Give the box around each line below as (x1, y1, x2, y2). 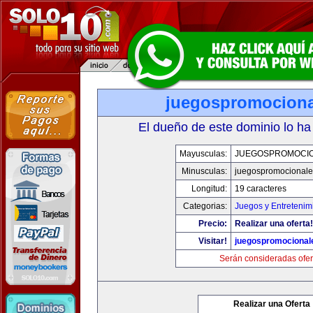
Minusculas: (181, 166, 227, 176)
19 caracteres (234, 184, 286, 194)
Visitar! (198, 236, 227, 246)
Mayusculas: (179, 149, 227, 159)
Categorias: (182, 201, 227, 211)
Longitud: (191, 184, 227, 194)
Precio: (198, 219, 227, 228)
